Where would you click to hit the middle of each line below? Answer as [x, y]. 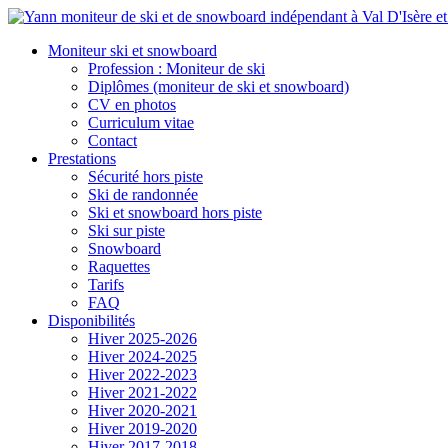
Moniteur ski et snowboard [132, 50]
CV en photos [132, 104]
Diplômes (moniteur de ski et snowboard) [218, 86]
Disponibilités [91, 320]
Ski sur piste [126, 230]
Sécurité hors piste [145, 176]
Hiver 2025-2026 [142, 338]
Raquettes [119, 266]
